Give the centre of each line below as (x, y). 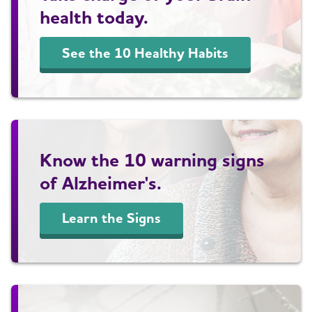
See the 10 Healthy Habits (146, 53)
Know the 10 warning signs (153, 159)
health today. (94, 17)
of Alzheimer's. (101, 182)
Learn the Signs (112, 218)
